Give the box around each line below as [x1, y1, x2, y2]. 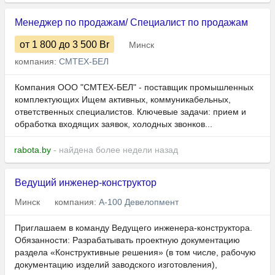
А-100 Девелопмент [99, 197, 179, 207]
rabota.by [14, 145, 51, 155]
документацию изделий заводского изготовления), [15, 260, 217, 270]
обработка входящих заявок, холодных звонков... [15, 119, 212, 130]
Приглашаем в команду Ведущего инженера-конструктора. [15, 223, 252, 233]
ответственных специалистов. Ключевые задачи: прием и [15, 107, 246, 117]
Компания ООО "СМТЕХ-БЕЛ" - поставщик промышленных [15, 82, 254, 93]
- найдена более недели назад [51, 145, 178, 155]
